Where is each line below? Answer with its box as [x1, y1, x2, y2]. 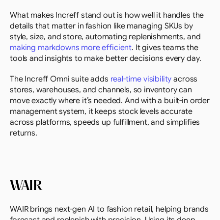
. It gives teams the [132, 43, 198, 53]
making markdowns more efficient [10, 43, 132, 53]
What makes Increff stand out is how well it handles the [10, 10, 204, 20]
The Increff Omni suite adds [10, 74, 110, 84]
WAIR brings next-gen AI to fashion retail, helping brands [10, 204, 209, 214]
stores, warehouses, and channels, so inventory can [10, 85, 192, 95]
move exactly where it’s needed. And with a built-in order [10, 96, 210, 106]
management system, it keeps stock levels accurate [10, 107, 193, 116]
